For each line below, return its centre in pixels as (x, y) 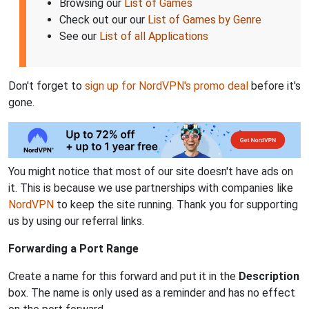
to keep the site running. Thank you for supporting (176, 204)
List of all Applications (154, 36)
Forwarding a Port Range (73, 248)
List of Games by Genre (205, 19)
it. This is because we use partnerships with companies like (151, 188)
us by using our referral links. (76, 221)
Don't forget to (47, 86)
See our (79, 36)
